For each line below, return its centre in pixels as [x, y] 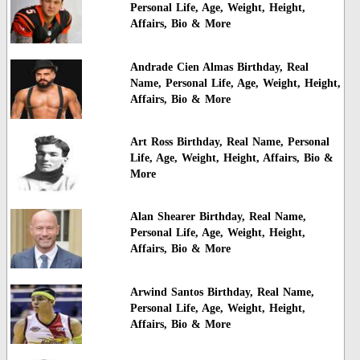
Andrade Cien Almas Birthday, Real [219, 67]
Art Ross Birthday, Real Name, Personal [229, 142]
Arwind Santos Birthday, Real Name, [222, 292]
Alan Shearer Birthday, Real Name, [218, 217]
